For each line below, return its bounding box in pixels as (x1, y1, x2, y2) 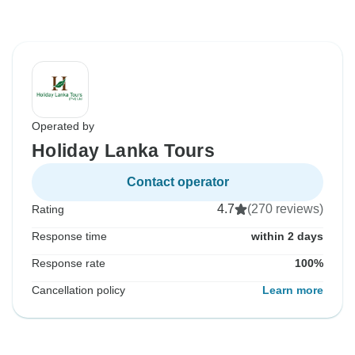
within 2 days (251, 230, 323, 243)
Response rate (32, 257, 105, 270)
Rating (32, 203, 64, 216)
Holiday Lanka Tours (32, 140, 216, 162)
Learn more (262, 284, 323, 297)
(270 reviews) (247, 202, 323, 216)
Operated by (32, 120, 94, 133)
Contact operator (126, 175, 229, 189)
